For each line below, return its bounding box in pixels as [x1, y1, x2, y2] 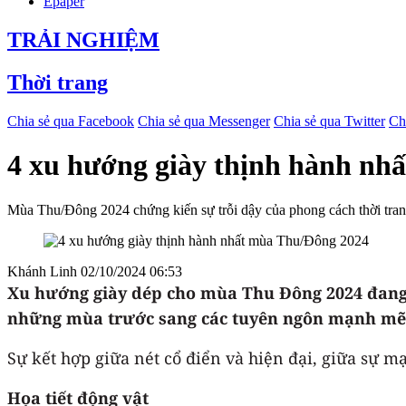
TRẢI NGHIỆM [7, 27, 159, 52]
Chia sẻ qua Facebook [7, 112, 134, 129]
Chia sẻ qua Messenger [138, 112, 270, 129]
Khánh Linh [7, 263, 81, 279]
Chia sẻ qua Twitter [274, 112, 385, 129]
